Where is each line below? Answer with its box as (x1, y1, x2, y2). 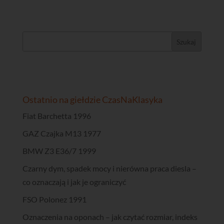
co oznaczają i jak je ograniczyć (22, 177, 126, 187)
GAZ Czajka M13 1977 (22, 128, 101, 138)
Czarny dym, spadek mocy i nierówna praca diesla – (22, 163, 196, 173)
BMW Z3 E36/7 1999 (22, 146, 96, 156)
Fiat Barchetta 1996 (22, 111, 91, 121)
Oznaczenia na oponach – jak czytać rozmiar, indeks (22, 212, 197, 222)
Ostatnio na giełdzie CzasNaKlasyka (22, 94, 162, 105)
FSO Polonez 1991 (22, 194, 86, 204)
